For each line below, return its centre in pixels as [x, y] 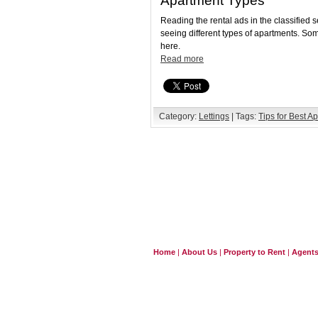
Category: [179, 116]
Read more [182, 59]
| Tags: [244, 116]
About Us [199, 252]
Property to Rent [254, 252]
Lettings [214, 116]
